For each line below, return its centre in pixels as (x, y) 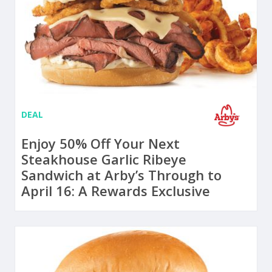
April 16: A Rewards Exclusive (116, 190)
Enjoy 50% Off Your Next (100, 143)
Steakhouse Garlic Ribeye (104, 159)
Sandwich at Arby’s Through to (121, 175)
